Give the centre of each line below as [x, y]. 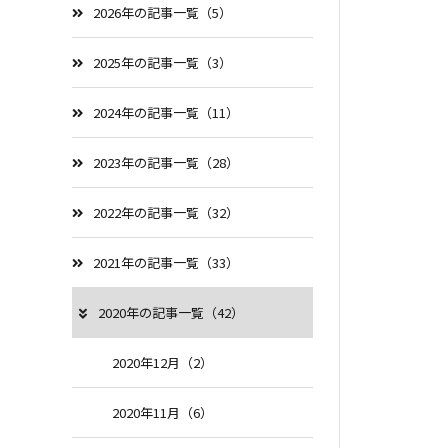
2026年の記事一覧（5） [162, 12]
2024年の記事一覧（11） [166, 112]
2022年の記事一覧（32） [166, 212]
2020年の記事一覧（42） [171, 312]
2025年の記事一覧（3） [162, 62]
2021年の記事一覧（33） [166, 262]
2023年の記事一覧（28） [166, 162]
